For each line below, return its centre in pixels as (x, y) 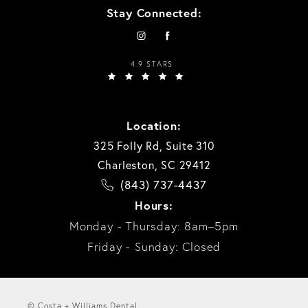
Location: (154, 126)
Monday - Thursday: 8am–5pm (154, 226)
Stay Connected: (154, 13)
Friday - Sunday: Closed (154, 247)
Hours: (154, 206)
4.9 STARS (152, 64)
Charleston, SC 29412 (154, 165)
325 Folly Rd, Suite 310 (154, 146)
